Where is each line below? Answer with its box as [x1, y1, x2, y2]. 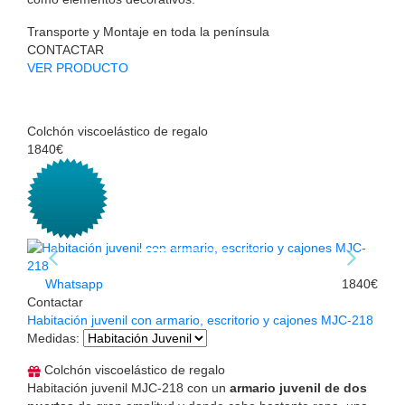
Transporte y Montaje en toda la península [27, 24, 269, 39]
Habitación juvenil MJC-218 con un [27, 380, 230, 395]
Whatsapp [42, 276, 103, 291]
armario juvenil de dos [230, 380, 367, 395]
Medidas [27, 330, 76, 345]
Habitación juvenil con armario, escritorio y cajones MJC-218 [27, 312, 373, 327]
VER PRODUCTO [27, 60, 128, 75]
